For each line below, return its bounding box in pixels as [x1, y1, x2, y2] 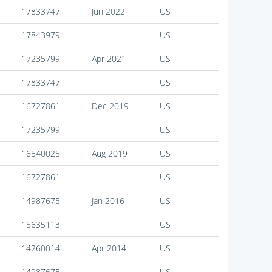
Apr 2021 [91, 53, 126, 65]
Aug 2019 [91, 148, 127, 160]
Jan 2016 [91, 195, 124, 207]
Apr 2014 [91, 242, 126, 254]
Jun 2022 [91, 5, 125, 18]
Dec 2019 [91, 100, 129, 112]
